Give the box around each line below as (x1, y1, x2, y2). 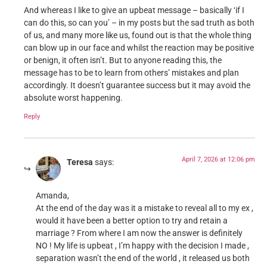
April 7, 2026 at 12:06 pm (182, 155, 255, 163)
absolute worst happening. (24, 93, 123, 104)
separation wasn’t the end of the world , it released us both (36, 253, 250, 264)
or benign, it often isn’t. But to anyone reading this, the (24, 55, 222, 66)
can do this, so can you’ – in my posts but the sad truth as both (24, 18, 254, 29)
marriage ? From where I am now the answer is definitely (36, 228, 243, 239)
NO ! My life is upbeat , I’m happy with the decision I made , (36, 241, 249, 252)
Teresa (67, 157, 93, 167)
